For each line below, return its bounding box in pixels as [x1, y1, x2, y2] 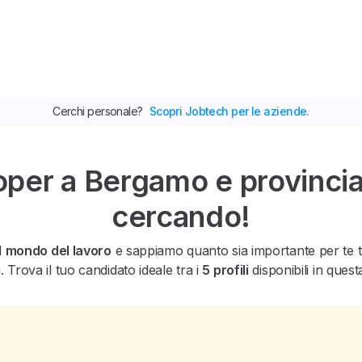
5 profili [202, 262, 249, 278]
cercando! [111, 199, 251, 234]
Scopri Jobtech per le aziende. [149, 104, 309, 118]
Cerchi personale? [53, 104, 143, 118]
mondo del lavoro [5, 242, 112, 259]
